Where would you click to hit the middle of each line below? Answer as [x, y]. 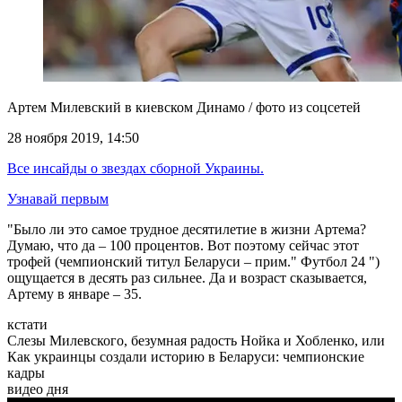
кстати [27, 325]
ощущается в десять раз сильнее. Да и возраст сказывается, [187, 278]
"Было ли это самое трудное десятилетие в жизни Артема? [187, 230]
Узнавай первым [58, 199]
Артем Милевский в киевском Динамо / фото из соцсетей [184, 108]
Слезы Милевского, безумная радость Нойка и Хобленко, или [196, 341]
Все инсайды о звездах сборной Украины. [135, 169]
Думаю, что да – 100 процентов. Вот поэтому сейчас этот [183, 246]
